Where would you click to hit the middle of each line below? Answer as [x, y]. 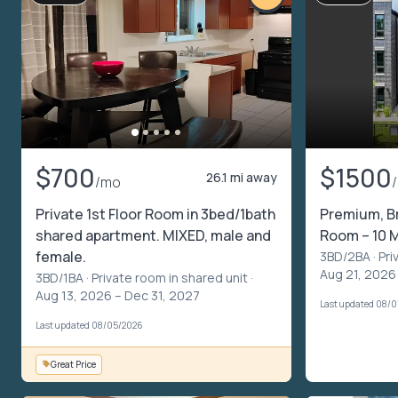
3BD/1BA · [64, 277]
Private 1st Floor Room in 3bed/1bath [155, 214]
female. [61, 256]
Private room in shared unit [170, 277]
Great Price [73, 364]
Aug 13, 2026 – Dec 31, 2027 [118, 295]
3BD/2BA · [349, 256]
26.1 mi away [242, 177]
